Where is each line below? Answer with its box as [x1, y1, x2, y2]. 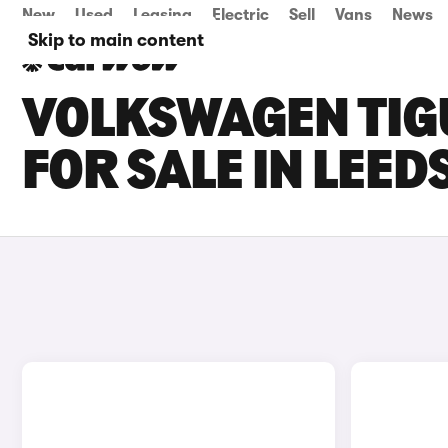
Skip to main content [28, 30, 204, 50]
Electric [212, 6, 269, 24]
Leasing [133, 6, 192, 24]
